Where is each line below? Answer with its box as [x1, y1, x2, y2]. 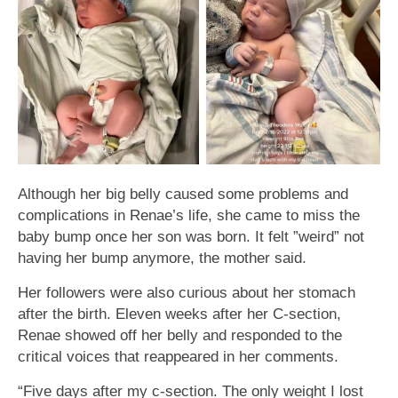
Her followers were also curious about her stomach [18, 283, 355, 301]
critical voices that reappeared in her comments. [18, 346, 338, 365]
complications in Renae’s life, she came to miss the [18, 205, 360, 224]
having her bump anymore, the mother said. [18, 248, 306, 267]
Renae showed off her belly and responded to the [18, 325, 342, 344]
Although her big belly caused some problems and [18, 184, 348, 203]
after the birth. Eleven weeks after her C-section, [18, 304, 341, 322]
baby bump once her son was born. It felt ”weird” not [18, 227, 364, 245]
